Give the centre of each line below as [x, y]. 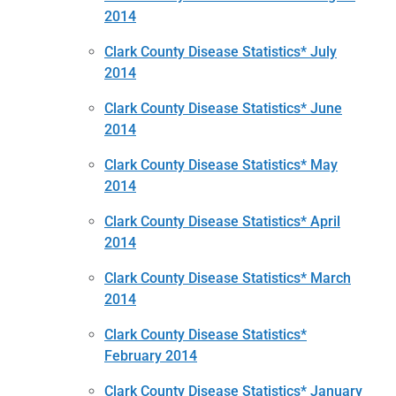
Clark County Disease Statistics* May [221, 164]
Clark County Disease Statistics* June [223, 108]
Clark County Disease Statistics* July [221, 51]
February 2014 [151, 355]
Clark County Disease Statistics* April [222, 221]
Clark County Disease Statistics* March [228, 278]
